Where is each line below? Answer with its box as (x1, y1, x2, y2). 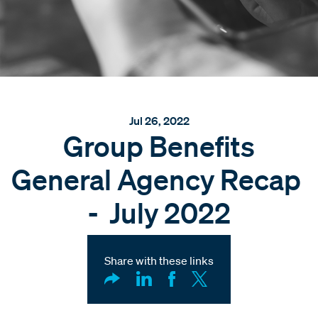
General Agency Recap (11, 162, 307, 196)
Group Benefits (63, 128, 255, 163)
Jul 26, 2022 (128, 114, 190, 128)
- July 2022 (87, 195, 231, 229)
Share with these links (104, 253, 214, 268)
